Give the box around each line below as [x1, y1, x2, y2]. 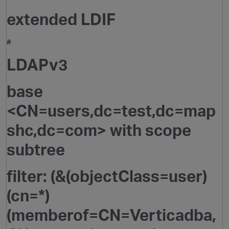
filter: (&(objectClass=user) [7, 166, 207, 186]
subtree [7, 140, 65, 159]
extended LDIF [7, 9, 116, 29]
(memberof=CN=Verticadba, [7, 205, 216, 225]
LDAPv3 [7, 55, 67, 75]
